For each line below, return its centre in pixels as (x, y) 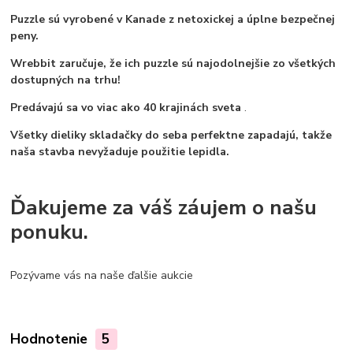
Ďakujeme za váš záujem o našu (164, 207)
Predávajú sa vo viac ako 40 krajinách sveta (126, 107)
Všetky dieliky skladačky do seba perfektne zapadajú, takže (171, 135)
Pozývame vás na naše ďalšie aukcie (102, 276)
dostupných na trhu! (66, 80)
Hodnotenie (51, 338)
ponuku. (50, 231)
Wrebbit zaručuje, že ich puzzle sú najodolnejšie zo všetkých (173, 63)
